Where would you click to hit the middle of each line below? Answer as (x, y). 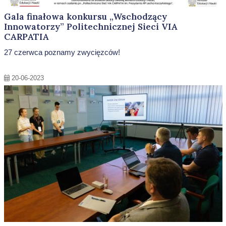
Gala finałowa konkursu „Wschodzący (85, 16)
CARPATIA (26, 37)
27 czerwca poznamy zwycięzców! (62, 52)
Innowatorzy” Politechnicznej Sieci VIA (91, 26)
